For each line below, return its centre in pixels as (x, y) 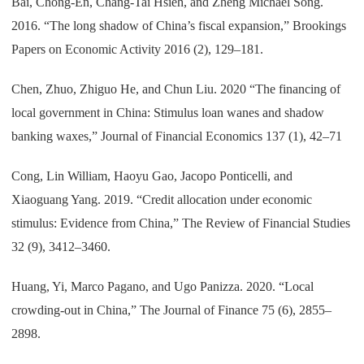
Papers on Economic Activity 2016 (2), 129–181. (138, 50)
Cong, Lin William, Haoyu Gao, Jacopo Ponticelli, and (152, 176)
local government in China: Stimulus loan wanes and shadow (168, 113)
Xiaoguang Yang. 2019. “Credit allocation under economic (162, 200)
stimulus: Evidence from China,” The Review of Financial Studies (181, 223)
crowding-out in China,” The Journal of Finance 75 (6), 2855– (172, 310)
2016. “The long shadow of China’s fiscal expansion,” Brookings (179, 26)
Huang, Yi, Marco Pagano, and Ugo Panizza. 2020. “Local (163, 287)
